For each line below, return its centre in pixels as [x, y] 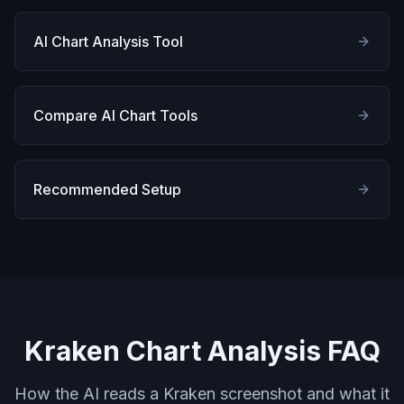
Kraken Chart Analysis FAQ [202, 351]
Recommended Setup [107, 189]
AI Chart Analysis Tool [108, 41]
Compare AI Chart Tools [115, 115]
